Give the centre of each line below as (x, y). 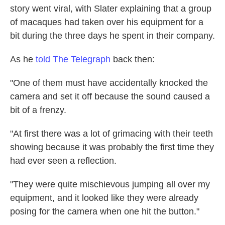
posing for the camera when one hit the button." (105, 212)
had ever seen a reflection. (63, 161)
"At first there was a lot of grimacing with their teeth (111, 134)
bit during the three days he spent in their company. (113, 36)
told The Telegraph (73, 60)
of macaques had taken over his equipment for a (107, 22)
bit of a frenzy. (38, 110)
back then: (133, 60)
